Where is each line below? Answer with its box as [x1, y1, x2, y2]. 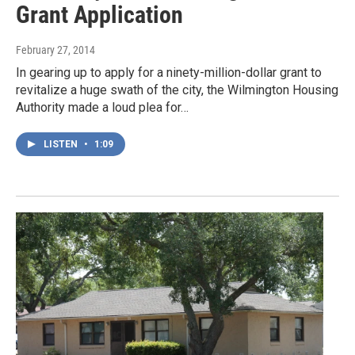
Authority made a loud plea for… [16, 99, 189, 115]
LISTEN [44, 138, 80, 150]
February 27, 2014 [16, 43, 95, 56]
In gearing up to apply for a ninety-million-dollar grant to [16, 64, 322, 80]
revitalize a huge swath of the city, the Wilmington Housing [16, 82, 338, 97]
